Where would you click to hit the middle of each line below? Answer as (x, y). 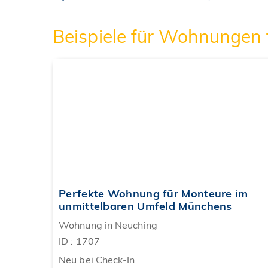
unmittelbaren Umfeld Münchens (145, 206)
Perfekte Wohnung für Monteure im (153, 194)
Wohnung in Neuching (108, 225)
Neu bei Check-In (97, 260)
